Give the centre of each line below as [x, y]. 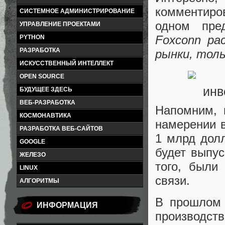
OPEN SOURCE [42, 76]
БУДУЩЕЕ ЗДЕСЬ [46, 89]
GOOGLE [32, 142]
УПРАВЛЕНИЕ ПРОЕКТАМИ [60, 24]
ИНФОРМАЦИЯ [67, 205]
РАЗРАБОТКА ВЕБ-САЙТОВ [61, 129]
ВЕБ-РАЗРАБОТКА [47, 102]
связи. [173, 180]
